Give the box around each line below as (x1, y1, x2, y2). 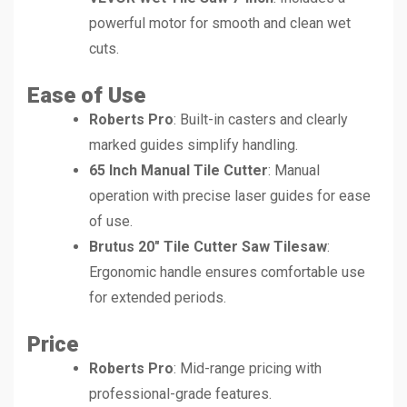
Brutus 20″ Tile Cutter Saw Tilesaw (89, 238, 327, 256)
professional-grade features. (89, 385, 272, 403)
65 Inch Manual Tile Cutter (89, 162, 268, 180)
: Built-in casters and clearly (174, 111, 348, 129)
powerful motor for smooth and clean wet (89, 15, 351, 33)
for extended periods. (89, 289, 226, 307)
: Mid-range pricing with (174, 360, 322, 378)
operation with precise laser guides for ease (89, 187, 371, 205)
